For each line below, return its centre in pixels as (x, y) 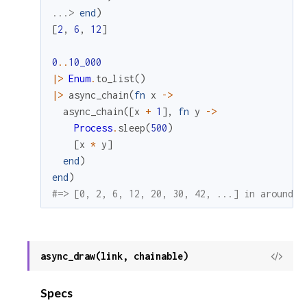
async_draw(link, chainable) (114, 256)
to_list (115, 79)
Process (94, 128)
